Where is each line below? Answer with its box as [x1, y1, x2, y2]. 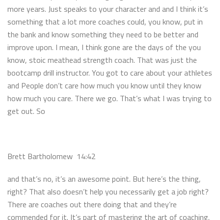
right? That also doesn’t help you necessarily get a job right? [7, 185, 209, 197]
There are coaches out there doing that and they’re [7, 198, 177, 210]
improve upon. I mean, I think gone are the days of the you [7, 41, 201, 53]
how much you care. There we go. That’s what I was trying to [7, 92, 212, 104]
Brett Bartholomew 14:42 [7, 150, 100, 162]
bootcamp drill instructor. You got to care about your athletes [7, 66, 212, 79]
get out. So [7, 105, 45, 117]
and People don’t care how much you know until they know [7, 79, 201, 91]
